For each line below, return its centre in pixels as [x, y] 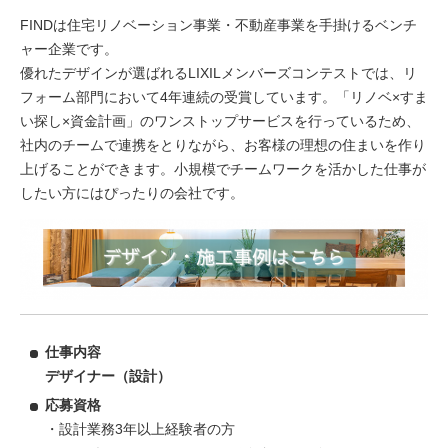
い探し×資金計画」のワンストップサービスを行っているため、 [220, 121]
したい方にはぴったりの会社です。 [132, 193]
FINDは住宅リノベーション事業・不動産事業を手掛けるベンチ [218, 25]
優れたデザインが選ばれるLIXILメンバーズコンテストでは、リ [218, 73]
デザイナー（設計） [108, 376]
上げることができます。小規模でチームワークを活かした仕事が [223, 169]
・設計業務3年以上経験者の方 [140, 429]
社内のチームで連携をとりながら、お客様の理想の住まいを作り [223, 145]
